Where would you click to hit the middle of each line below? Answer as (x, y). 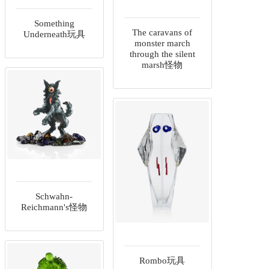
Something (54, 24)
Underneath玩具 (54, 35)
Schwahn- (54, 197)
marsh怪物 (162, 65)
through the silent (162, 54)
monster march (162, 44)
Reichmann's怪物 (54, 207)
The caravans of (162, 33)
